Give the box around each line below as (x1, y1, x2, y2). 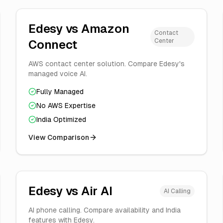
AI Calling (164, 188, 191, 195)
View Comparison (28, 133, 89, 141)
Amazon (81, 22, 129, 35)
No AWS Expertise (36, 102, 96, 110)
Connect (28, 38, 77, 51)
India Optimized (36, 115, 86, 123)
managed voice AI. (28, 70, 87, 78)
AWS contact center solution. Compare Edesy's (28, 60, 185, 68)
